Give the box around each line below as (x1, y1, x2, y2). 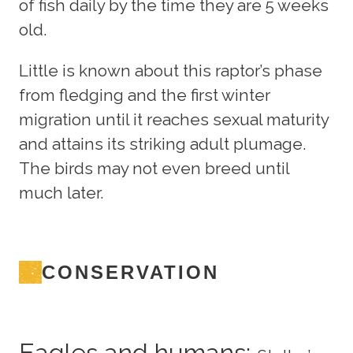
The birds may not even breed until (19, 158, 289, 178)
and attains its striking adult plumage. (19, 134, 306, 154)
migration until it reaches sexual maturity (19, 110, 329, 129)
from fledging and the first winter (19, 85, 270, 105)
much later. (19, 183, 103, 203)
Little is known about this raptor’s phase (19, 61, 322, 80)
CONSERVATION (42, 261, 219, 283)
